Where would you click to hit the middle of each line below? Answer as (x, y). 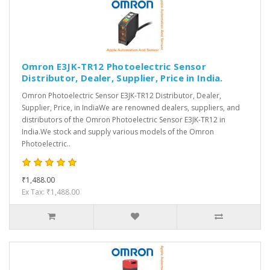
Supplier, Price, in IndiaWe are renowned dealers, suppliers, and (131, 108)
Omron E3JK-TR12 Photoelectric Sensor (114, 67)
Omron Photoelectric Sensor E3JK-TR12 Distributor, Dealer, (121, 96)
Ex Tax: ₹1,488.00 (51, 192)
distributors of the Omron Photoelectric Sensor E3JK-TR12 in (124, 120)
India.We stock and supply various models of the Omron (118, 132)
